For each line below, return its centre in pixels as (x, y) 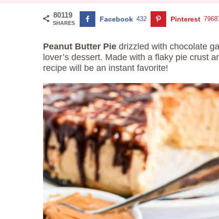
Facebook (116, 19)
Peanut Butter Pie (80, 46)
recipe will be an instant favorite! (106, 68)
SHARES (64, 23)
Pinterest (186, 19)
